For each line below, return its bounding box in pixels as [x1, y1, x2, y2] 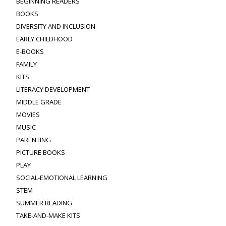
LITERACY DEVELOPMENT [16, 84, 90, 94]
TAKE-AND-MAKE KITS [16, 210, 80, 220]
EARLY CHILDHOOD [16, 34, 73, 43]
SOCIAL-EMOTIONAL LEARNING [16, 173, 107, 182]
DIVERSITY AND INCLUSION [16, 21, 95, 31]
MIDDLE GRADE [16, 97, 62, 106]
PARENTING [16, 135, 51, 144]
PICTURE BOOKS [16, 147, 65, 157]
